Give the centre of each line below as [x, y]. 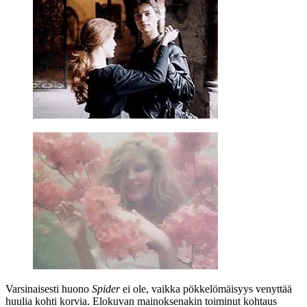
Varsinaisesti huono [49, 288]
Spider [106, 288]
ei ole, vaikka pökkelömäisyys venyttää [206, 288]
